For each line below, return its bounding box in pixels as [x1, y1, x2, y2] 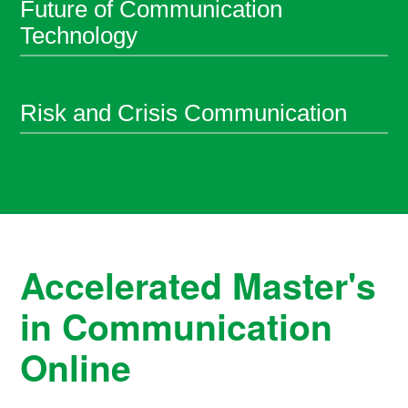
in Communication [20, 301, 333, 352]
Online [20, 342, 132, 393]
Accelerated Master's [20, 260, 377, 311]
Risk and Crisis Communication [20, 99, 348, 127]
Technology [20, 22, 138, 50]
